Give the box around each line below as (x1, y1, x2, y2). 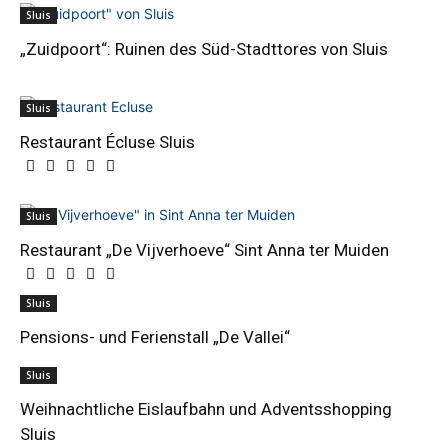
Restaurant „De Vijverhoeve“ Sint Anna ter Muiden (20, 240, 389, 260)
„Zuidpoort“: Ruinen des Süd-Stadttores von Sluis (20, 39, 388, 59)
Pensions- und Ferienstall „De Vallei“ (20, 327, 290, 347)
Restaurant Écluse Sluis (20, 132, 195, 152)
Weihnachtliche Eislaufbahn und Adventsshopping (20, 399, 392, 419)
